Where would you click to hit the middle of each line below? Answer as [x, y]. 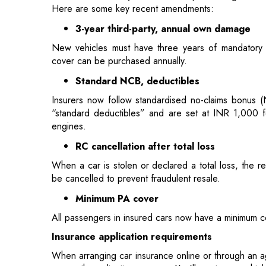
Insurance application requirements [132, 180]
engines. [69, 69]
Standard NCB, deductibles [137, 24]
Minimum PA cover [118, 142]
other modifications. [91, 238]
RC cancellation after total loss [145, 90]
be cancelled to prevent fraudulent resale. [136, 122]
